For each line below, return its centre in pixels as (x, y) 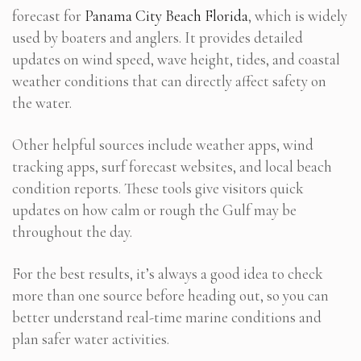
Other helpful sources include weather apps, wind (163, 144)
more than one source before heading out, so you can (170, 295)
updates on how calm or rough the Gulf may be (154, 210)
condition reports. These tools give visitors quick (158, 188)
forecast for (48, 15)
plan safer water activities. (91, 338)
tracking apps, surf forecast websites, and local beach (172, 166)
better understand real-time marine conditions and (167, 317)
